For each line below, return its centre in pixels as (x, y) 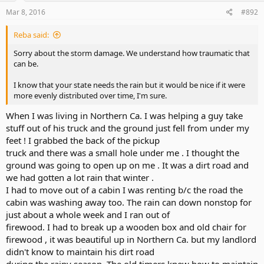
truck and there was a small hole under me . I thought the (123, 152)
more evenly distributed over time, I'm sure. (90, 95)
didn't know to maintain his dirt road (80, 251)
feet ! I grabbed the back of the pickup (83, 140)
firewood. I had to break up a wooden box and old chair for (126, 227)
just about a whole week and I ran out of (88, 214)
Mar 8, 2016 (26, 12)
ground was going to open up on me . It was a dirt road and (127, 165)
